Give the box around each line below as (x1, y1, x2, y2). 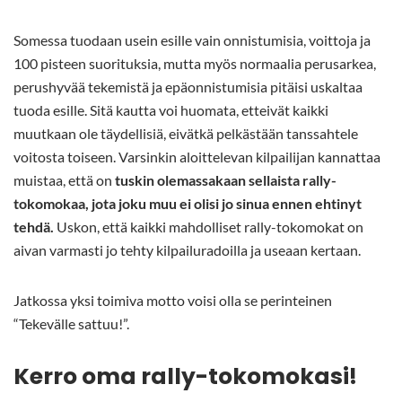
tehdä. (13, 218, 54, 236)
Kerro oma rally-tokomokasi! (13, 361, 357, 393)
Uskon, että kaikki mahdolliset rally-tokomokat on (54, 218, 363, 236)
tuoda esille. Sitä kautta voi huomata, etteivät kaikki (13, 101, 328, 119)
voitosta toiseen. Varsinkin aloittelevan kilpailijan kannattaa (13, 148, 380, 166)
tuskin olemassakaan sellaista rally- (115, 171, 336, 189)
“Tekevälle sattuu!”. (13, 315, 129, 333)
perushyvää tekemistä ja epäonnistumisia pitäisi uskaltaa (13, 78, 363, 96)
